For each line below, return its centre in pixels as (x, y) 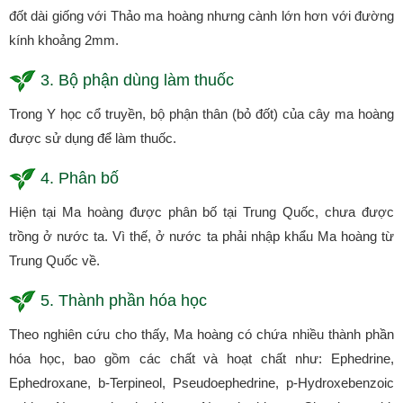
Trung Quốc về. (54, 261)
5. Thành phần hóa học (124, 301)
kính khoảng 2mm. (64, 40)
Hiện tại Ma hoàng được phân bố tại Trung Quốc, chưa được (201, 212)
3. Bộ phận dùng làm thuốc (137, 81)
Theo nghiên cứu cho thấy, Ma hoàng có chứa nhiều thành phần (201, 335)
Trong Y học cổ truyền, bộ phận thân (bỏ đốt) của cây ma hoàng (201, 114)
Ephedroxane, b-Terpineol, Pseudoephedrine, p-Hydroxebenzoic (201, 383)
